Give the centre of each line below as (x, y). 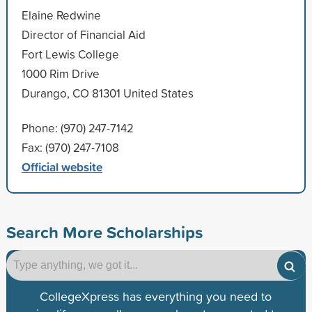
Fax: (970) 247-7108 (70, 147)
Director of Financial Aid (83, 34)
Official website (62, 166)
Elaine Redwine (61, 15)
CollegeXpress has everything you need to (156, 296)
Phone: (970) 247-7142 (77, 127)
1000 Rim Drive (60, 73)
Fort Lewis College (70, 54)
